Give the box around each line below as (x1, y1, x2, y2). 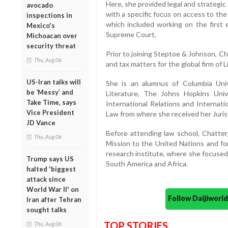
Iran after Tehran (26, 195, 81, 204)
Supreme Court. (105, 30, 156, 39)
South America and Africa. (105, 159, 188, 168)
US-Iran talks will (26, 77, 81, 86)
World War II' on (26, 185, 79, 193)
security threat (26, 41, 76, 50)
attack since (26, 175, 66, 183)
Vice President (26, 108, 74, 117)
